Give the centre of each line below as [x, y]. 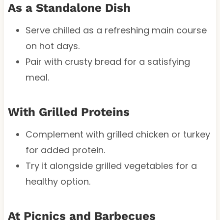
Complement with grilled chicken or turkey [118, 134]
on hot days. [52, 46]
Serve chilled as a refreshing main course [116, 30]
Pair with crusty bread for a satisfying [108, 61]
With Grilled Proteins [69, 112]
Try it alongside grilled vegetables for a [111, 165]
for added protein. [65, 150]
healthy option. [58, 181]
